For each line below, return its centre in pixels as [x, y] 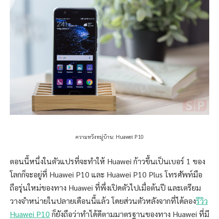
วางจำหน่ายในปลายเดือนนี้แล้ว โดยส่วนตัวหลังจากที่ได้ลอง [103, 200]
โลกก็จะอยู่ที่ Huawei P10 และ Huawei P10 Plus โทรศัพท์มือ [106, 174]
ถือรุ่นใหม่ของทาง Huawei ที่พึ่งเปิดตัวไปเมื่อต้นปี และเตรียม [105, 187]
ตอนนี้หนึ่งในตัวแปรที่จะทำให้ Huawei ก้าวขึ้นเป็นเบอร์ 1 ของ [108, 161]
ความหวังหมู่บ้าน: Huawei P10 [109, 137]
